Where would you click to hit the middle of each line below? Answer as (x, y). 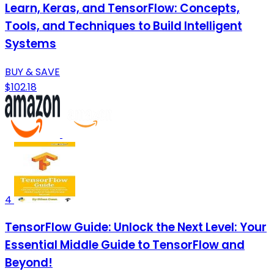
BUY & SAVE (32, 72)
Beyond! (29, 263)
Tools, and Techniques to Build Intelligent (124, 26)
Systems (31, 43)
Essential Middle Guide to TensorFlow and (125, 245)
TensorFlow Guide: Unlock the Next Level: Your (136, 228)
